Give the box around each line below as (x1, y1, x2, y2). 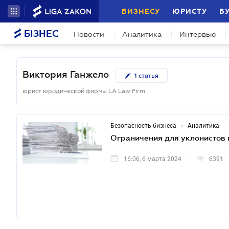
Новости (74, 30, 104, 38)
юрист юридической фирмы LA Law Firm (22, 87, 145, 95)
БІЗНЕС (21, 29, 58, 39)
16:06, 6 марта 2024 (124, 155, 181, 163)
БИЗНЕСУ (122, 7, 160, 15)
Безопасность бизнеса (110, 122, 176, 130)
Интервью (179, 30, 216, 38)
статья (139, 72, 158, 79)
